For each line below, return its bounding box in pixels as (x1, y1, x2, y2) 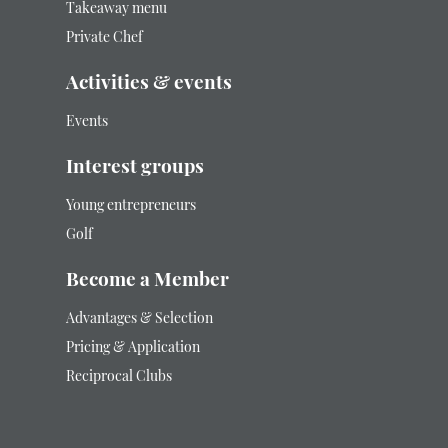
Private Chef (65, 31, 143, 47)
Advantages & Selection (65, 312, 213, 328)
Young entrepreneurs (65, 199, 199, 215)
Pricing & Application (65, 341, 200, 357)
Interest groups (65, 159, 204, 179)
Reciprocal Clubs (65, 370, 172, 386)
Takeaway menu (65, 2, 167, 18)
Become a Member (65, 272, 229, 292)
